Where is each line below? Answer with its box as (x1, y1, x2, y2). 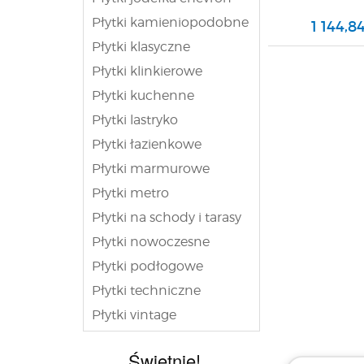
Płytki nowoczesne (92, 234, 210, 249)
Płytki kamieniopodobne (92, 15, 249, 30)
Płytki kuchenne (92, 88, 194, 103)
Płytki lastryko (92, 112, 178, 128)
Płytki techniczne (92, 283, 201, 298)
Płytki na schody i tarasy (92, 210, 241, 225)
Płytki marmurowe (92, 161, 210, 176)
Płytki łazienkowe (92, 136, 201, 152)
